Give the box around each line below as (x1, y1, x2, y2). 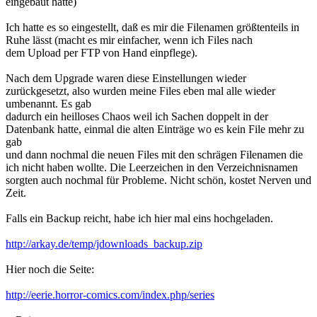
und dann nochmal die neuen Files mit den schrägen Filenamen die (6, 149, 303, 161)
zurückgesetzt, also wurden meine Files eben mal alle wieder (6, 85, 275, 98)
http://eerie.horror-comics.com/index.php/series (6, 289, 214, 301)
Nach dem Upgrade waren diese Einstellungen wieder (6, 72, 246, 85)
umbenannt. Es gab (6, 98, 91, 110)
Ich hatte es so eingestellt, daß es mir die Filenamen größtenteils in (6, 21, 299, 34)
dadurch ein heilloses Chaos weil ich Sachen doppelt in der (6, 110, 268, 123)
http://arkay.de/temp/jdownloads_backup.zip (6, 238, 202, 250)
